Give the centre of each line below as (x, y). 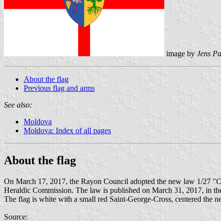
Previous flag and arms (59, 88)
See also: (18, 105)
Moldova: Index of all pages (67, 130)
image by (180, 53)
